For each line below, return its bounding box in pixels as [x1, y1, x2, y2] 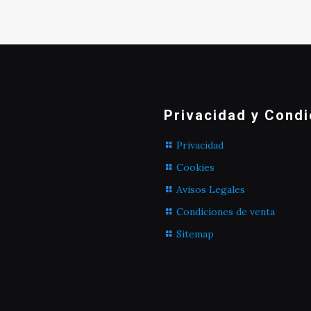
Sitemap [176, 228, 214, 240]
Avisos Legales [176, 183, 245, 196]
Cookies [176, 161, 215, 174]
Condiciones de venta [176, 205, 275, 218]
